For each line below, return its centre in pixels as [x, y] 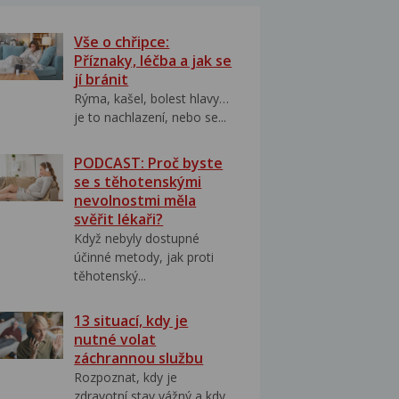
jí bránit [102, 80]
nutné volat [115, 340]
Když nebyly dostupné [137, 238]
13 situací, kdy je [131, 321]
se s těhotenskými [138, 181]
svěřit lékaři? [119, 219]
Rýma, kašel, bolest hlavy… [152, 99]
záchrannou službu [139, 358]
